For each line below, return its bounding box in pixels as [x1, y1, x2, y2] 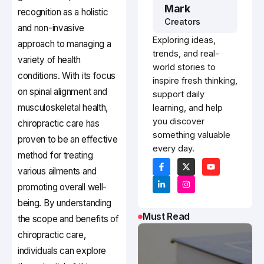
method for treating [18, 150, 93, 161]
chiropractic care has [18, 118, 100, 130]
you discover [153, 116, 204, 127]
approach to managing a [18, 38, 111, 50]
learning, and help [153, 103, 223, 113]
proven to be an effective [18, 134, 118, 146]
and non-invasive [18, 22, 85, 34]
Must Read [143, 210, 190, 223]
